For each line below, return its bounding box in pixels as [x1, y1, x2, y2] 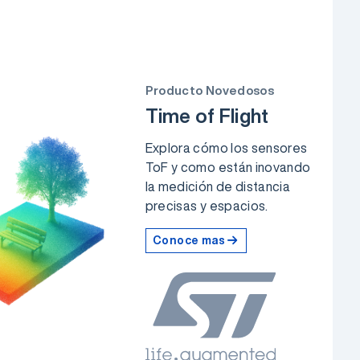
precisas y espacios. [145, 198, 268, 212]
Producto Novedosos [145, 84, 274, 96]
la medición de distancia [145, 179, 291, 193]
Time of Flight [145, 105, 269, 125]
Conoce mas [152, 234, 226, 246]
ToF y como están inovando [145, 160, 311, 174]
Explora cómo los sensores [145, 141, 308, 154]
